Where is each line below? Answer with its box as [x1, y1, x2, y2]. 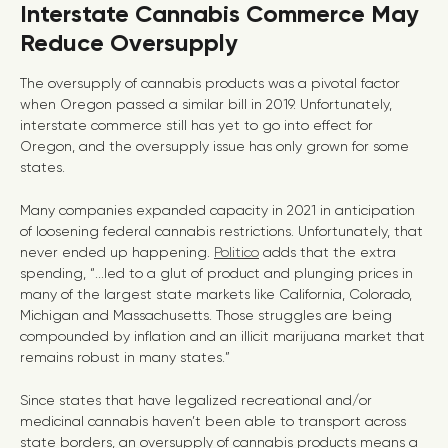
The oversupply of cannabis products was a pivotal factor [20, 75, 400, 91]
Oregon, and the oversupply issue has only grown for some [20, 138, 409, 154]
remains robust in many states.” [20, 349, 230, 365]
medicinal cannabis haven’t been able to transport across [20, 413, 406, 429]
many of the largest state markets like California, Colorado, [20, 286, 412, 302]
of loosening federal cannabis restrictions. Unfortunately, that [20, 223, 423, 239]
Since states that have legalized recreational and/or [20, 392, 372, 408]
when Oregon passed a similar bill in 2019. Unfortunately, [20, 96, 392, 112]
